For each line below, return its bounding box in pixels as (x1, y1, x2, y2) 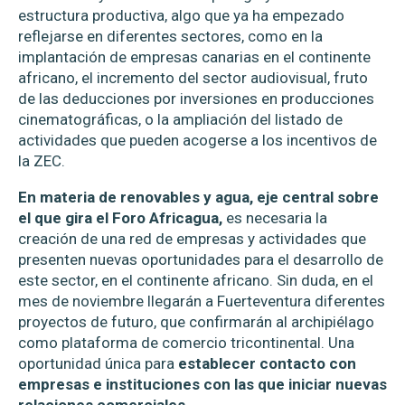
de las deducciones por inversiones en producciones (18, 89, 374, 108)
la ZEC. (18, 152, 65, 171)
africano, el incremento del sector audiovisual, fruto (18, 69, 368, 88)
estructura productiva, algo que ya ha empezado (18, 6, 344, 25)
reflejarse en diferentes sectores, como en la (18, 27, 323, 46)
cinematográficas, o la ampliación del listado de (18, 110, 343, 129)
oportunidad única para (18, 354, 178, 373)
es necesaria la (222, 209, 327, 228)
